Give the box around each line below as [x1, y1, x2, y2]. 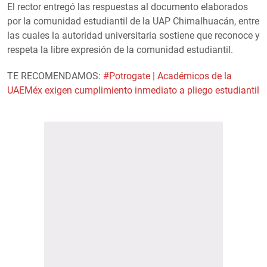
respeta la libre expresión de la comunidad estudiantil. [7, 44, 233, 55]
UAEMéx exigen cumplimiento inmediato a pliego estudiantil [7, 84, 259, 96]
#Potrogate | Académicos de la [103, 70, 232, 82]
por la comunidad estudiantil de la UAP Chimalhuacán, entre [7, 15, 259, 27]
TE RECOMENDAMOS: [7, 70, 103, 82]
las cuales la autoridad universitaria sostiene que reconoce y [7, 29, 260, 41]
